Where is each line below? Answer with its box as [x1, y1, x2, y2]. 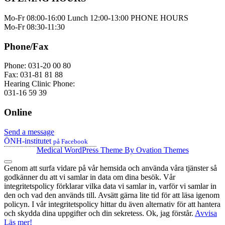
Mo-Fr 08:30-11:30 [4, 22, 65, 31]
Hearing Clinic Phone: [4, 79, 75, 88]
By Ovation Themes [122, 146, 189, 155]
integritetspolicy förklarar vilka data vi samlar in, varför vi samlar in [4, 182, 216, 191]
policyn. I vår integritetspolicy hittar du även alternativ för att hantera [4, 200, 220, 209]
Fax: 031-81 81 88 [4, 70, 63, 79]
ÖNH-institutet [4, 136, 53, 145]
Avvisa [195, 209, 217, 218]
